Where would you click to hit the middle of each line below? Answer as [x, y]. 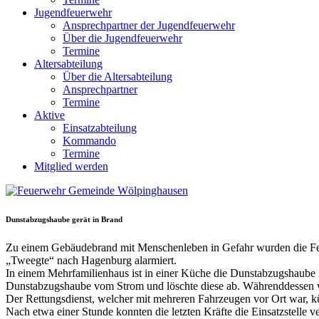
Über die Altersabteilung [117, 77]
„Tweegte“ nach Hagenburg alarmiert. [91, 260]
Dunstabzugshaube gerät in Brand [64, 219]
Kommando [89, 141]
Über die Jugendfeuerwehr [122, 38]
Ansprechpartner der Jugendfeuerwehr [149, 25]
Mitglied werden [71, 166]
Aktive [49, 115]
